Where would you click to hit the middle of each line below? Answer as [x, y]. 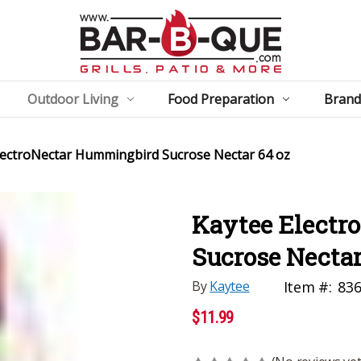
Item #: [307, 286]
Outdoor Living [73, 99]
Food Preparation [221, 99]
